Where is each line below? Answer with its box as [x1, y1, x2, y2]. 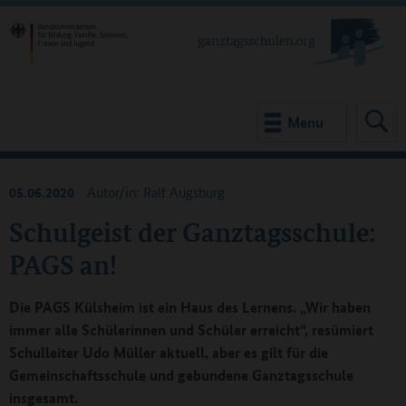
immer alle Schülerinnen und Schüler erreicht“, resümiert [9, 319, 373, 341]
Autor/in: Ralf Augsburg [87, 182, 225, 202]
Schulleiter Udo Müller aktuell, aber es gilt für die [9, 342, 328, 363]
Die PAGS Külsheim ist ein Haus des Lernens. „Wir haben [9, 296, 371, 318]
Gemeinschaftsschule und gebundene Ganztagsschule [9, 364, 353, 386]
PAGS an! [9, 246, 117, 282]
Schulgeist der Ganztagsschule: [9, 214, 375, 249]
